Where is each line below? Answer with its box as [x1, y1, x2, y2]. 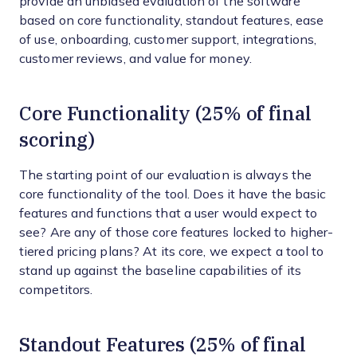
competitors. [19, 283, 93, 296]
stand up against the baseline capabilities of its [19, 264, 301, 277]
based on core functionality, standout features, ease [19, 14, 324, 27]
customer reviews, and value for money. [19, 52, 252, 65]
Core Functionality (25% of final [19, 100, 312, 126]
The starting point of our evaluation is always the [19, 168, 312, 182]
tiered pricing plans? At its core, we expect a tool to [19, 245, 324, 258]
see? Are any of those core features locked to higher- [19, 226, 334, 239]
